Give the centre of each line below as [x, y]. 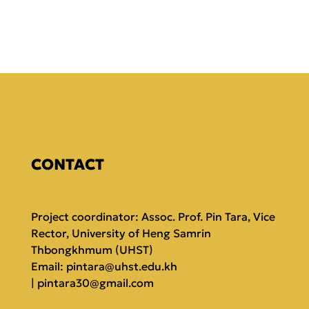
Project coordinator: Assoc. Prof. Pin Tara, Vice [153, 216]
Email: [49, 266]
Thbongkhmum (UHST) [92, 249]
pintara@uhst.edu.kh [122, 266]
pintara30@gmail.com [96, 282]
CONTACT [68, 164]
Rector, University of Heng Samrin [121, 233]
